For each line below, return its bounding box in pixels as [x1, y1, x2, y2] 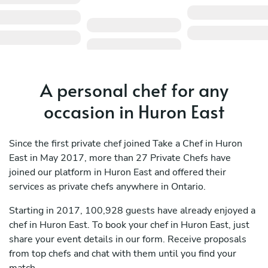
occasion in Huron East [44, 99, 224, 124]
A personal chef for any [39, 77, 229, 102]
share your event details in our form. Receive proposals [9, 233, 246, 246]
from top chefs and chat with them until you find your [9, 247, 236, 261]
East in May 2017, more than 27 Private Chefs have [9, 151, 231, 165]
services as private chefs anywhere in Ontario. [9, 180, 206, 194]
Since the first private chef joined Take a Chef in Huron [9, 137, 242, 151]
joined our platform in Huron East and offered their [9, 166, 226, 179]
